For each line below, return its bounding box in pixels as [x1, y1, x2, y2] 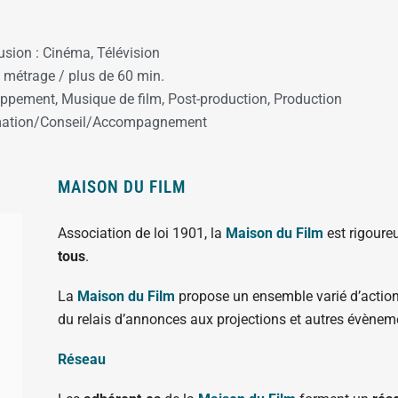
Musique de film [61, 90, 162, 107]
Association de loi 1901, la [57, 224, 226, 242]
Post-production [168, 90, 267, 107]
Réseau [57, 350, 106, 368]
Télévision [97, 44, 160, 61]
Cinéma [43, 44, 91, 61]
